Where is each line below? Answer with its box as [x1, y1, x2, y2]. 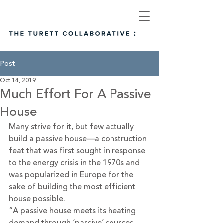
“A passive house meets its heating [9, 205, 138, 217]
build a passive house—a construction [9, 133, 149, 145]
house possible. [9, 193, 65, 205]
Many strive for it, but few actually [9, 121, 136, 133]
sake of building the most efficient [9, 181, 137, 193]
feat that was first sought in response [9, 145, 147, 157]
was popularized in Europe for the [9, 169, 135, 181]
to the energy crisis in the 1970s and [9, 157, 142, 169]
